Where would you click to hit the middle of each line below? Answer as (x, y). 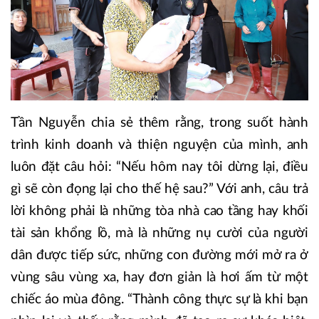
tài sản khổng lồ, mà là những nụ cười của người (159, 234)
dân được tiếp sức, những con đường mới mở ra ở (159, 256)
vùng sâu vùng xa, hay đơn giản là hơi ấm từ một (159, 278)
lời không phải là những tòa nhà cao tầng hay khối (159, 211)
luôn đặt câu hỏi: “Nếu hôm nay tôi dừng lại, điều (159, 167)
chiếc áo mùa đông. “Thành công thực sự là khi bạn (159, 300)
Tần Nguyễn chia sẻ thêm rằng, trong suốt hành (159, 123)
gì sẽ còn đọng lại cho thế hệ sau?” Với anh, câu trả (159, 189)
